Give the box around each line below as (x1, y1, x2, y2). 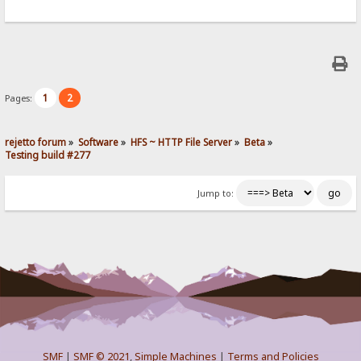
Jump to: (197, 187, 234, 199)
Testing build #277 (5, 147, 91, 161)
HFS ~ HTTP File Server (131, 135, 233, 148)
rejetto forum (5, 135, 67, 148)
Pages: (5, 91, 35, 104)
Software (78, 135, 119, 148)
